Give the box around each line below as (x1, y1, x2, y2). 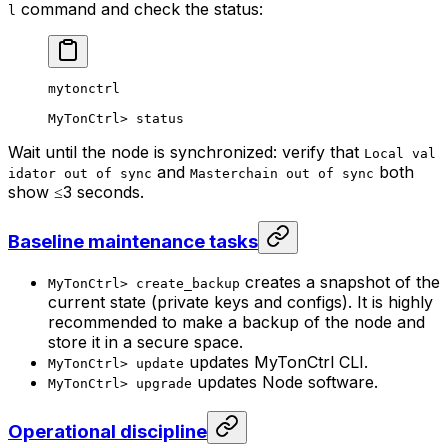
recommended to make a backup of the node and (48, 312, 425, 333)
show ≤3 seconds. (8, 181, 144, 202)
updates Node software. (192, 372, 378, 393)
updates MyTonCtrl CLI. (184, 352, 368, 373)
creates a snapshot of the (240, 272, 440, 293)
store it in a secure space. (48, 332, 243, 353)
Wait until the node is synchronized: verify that (8, 141, 364, 162)
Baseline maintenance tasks (8, 229, 258, 253)
